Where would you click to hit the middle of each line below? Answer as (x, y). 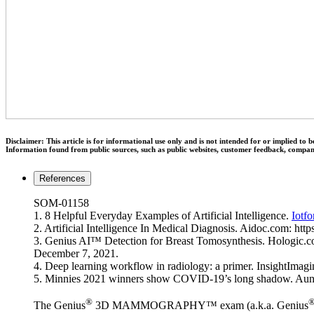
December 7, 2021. (76, 253)
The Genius (60, 306)
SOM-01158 (61, 203)
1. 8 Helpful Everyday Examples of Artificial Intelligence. (163, 215)
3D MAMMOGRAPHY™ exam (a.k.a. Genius (200, 306)
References (62, 178)
